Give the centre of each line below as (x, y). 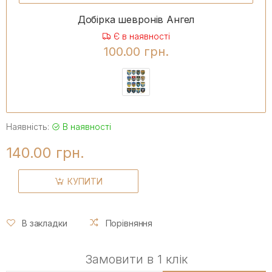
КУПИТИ (85, 181)
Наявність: (29, 126)
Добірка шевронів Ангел (136, 20)
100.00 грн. (136, 52)
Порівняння (129, 223)
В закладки (45, 223)
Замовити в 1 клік (136, 260)
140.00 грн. (45, 152)
